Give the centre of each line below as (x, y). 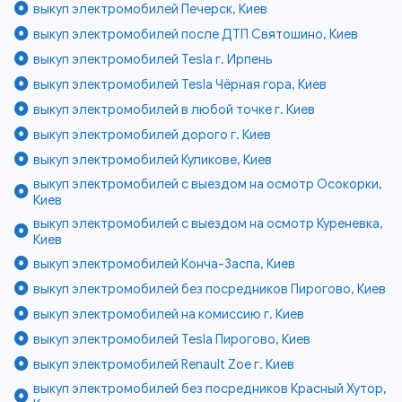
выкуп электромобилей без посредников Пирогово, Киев (210, 289)
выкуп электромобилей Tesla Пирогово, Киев (172, 340)
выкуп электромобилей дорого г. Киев (153, 135)
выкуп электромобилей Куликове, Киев (153, 160)
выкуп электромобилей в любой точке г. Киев (175, 110)
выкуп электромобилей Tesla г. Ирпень (153, 60)
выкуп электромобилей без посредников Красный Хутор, (210, 389)
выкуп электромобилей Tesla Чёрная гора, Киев (180, 85)
